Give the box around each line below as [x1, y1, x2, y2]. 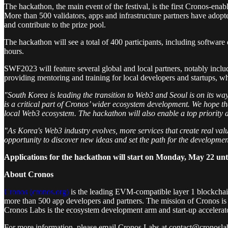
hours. [4, 46, 24, 55]
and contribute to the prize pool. [4, 20, 106, 29]
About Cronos [4, 169, 53, 179]
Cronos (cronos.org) [4, 187, 69, 196]
